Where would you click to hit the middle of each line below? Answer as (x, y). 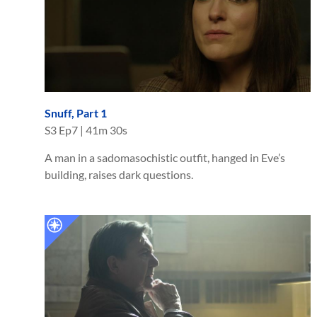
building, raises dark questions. (119, 174)
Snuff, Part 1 (76, 113)
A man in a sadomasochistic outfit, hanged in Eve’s (165, 157)
